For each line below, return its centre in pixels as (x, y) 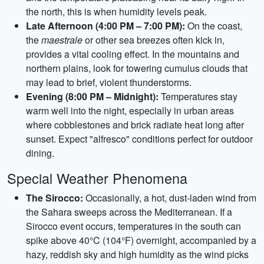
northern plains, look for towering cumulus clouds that (137, 68)
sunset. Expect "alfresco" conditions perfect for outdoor (139, 138)
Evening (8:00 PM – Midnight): (92, 96)
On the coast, (214, 25)
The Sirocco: (55, 197)
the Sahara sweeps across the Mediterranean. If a (129, 212)
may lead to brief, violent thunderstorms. (109, 82)
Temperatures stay (198, 96)
